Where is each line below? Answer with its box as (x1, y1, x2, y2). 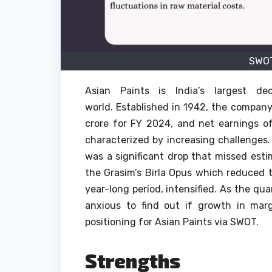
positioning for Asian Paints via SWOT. (85, 216, 259, 228)
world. (85, 101, 113, 113)
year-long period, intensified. (85, 183, 217, 195)
